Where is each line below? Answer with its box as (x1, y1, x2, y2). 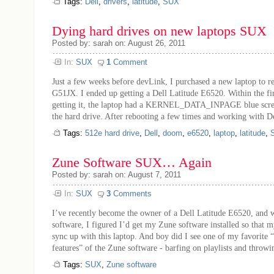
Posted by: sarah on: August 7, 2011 (52, 170, 181, 179)
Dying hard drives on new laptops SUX (52, 24, 267, 39)
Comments (111, 189, 152, 198)
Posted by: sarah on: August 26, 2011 (52, 39, 185, 48)
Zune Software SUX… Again (52, 155, 212, 170)
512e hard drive (85, 128, 139, 138)
